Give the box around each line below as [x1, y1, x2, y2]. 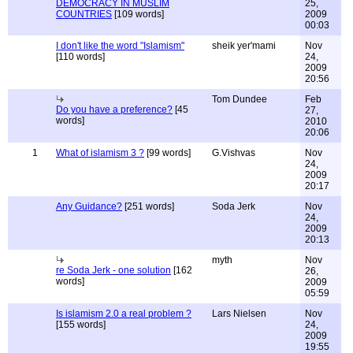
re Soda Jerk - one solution [56, 265, 171, 276]
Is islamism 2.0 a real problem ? [56, 308, 191, 319]
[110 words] [56, 51, 105, 62]
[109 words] [112, 9, 164, 20]
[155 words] [56, 319, 106, 330]
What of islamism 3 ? [56, 147, 144, 158]
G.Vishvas [212, 147, 255, 158]
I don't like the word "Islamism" [56, 40, 184, 51]
